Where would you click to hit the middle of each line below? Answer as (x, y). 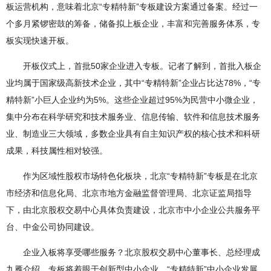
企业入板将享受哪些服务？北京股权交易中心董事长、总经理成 (142, 253)
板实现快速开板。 (40, 41)
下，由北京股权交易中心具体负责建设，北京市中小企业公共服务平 (133, 210)
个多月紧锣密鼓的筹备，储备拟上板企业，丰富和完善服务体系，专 (133, 24)
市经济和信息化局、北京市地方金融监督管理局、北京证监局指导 (129, 193)
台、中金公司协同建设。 (53, 227)
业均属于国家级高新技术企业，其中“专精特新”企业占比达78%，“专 (133, 83)
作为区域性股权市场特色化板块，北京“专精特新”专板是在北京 (140, 176)
